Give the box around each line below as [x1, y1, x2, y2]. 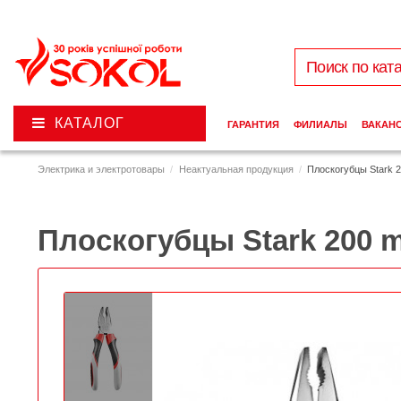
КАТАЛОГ [54, 115, 124, 132]
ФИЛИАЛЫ [293, 119, 347, 131]
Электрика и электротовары [38, 164, 165, 175]
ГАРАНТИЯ [226, 119, 279, 131]
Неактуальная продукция [178, 164, 294, 175]
